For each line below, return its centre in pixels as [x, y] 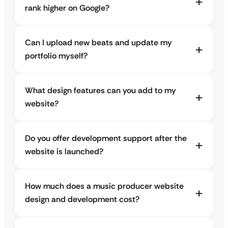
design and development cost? [82, 199]
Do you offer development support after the [106, 138]
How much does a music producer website [104, 186]
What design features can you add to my [101, 91]
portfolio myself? [56, 56]
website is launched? [64, 152]
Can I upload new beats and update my [98, 43]
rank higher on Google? [67, 8]
